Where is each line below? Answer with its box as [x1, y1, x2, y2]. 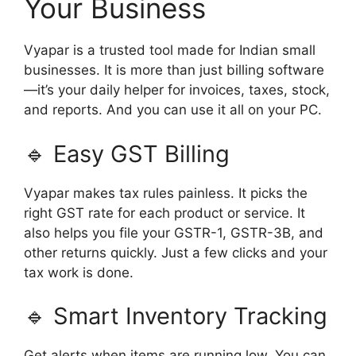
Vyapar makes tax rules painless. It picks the [24, 184, 308, 201]
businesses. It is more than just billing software [24, 62, 324, 79]
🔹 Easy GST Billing [24, 139, 230, 168]
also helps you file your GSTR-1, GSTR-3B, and [24, 224, 323, 241]
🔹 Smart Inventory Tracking [24, 302, 327, 331]
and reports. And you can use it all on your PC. [24, 102, 322, 118]
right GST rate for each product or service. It [24, 204, 305, 221]
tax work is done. [24, 264, 133, 281]
